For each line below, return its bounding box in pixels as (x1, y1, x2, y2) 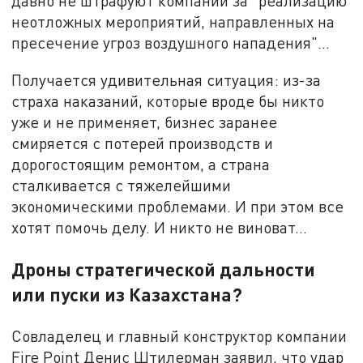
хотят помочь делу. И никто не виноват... (11, 217, 308, 237)
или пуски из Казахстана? (11, 282, 243, 305)
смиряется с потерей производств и (11, 133, 274, 152)
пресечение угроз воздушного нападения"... (11, 33, 331, 53)
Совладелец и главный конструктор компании (11, 327, 348, 345)
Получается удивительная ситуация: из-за (11, 70, 322, 89)
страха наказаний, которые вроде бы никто (11, 91, 325, 110)
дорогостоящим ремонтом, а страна (11, 154, 271, 173)
